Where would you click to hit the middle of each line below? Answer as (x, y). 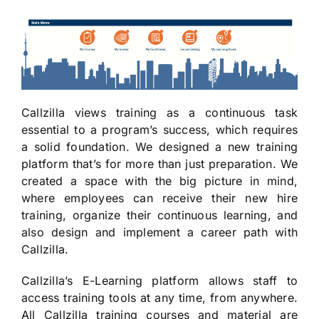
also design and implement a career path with (159, 232)
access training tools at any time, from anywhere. (159, 297)
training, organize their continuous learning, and (159, 215)
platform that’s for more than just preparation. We (159, 163)
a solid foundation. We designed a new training (159, 146)
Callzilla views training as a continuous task (159, 112)
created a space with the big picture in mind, (159, 181)
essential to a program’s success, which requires (159, 129)
